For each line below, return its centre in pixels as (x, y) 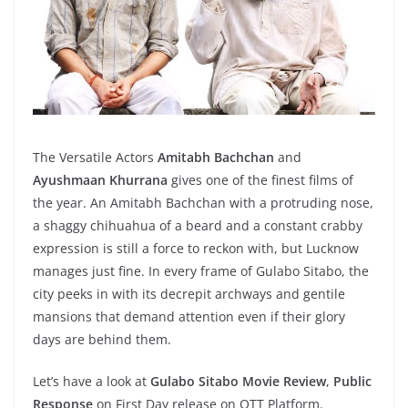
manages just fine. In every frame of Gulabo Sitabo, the (201, 270)
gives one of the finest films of (260, 179)
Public (352, 381)
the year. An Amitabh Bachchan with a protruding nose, (203, 202)
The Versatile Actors (95, 157)
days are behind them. (102, 339)
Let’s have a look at (92, 381)
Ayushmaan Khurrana (100, 179)
